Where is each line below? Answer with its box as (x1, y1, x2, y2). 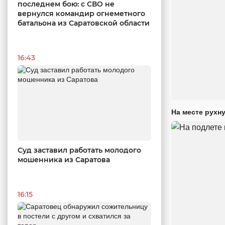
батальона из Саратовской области (18, 19, 150, 28)
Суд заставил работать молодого (18, 146, 141, 155)
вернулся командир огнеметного (18, 9, 145, 19)
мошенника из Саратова (18, 155, 110, 164)
